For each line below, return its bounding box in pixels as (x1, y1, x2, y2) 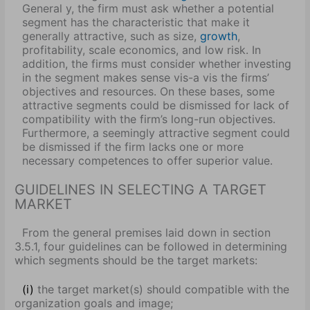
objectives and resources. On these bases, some (21, 84, 275, 99)
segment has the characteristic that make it (21, 15, 250, 30)
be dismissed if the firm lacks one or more (21, 140, 244, 154)
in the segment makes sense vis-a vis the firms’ (21, 71, 269, 85)
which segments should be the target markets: (15, 253, 258, 268)
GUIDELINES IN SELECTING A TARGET (15, 181, 267, 199)
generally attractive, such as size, (21, 29, 200, 44)
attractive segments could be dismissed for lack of (21, 98, 289, 113)
